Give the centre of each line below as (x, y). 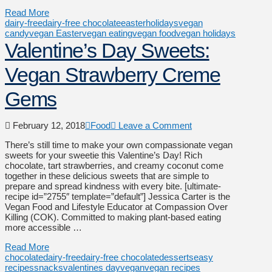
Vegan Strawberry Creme (113, 74)
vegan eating (107, 33)
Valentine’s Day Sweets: (107, 50)
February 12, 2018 (48, 125)
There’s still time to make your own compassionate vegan (119, 144)
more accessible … (43, 227)
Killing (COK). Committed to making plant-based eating (113, 217)
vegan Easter (56, 33)
